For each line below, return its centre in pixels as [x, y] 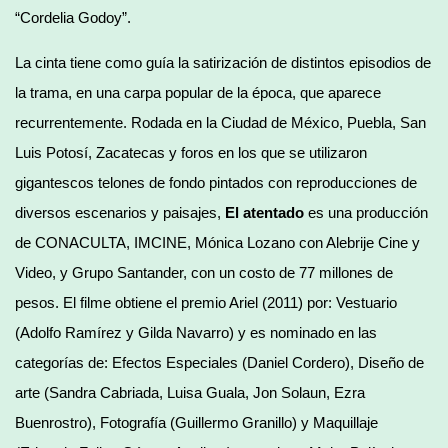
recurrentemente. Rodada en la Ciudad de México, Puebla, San [220, 122]
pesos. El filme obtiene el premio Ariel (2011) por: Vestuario [206, 302]
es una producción [366, 212]
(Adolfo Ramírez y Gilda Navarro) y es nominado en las [196, 332]
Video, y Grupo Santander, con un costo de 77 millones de [204, 272]
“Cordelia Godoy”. [73, 17]
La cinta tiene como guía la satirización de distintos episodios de [223, 62]
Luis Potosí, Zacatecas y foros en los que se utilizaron [191, 152]
